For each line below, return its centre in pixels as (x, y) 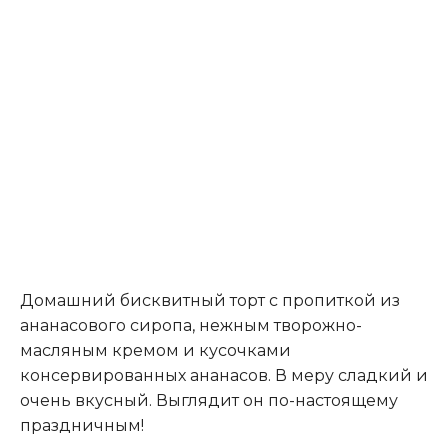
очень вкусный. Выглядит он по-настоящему (209, 401)
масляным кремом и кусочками (155, 351)
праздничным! (82, 426)
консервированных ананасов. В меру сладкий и (224, 376)
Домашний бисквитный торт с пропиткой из (210, 301)
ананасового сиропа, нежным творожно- (191, 326)
